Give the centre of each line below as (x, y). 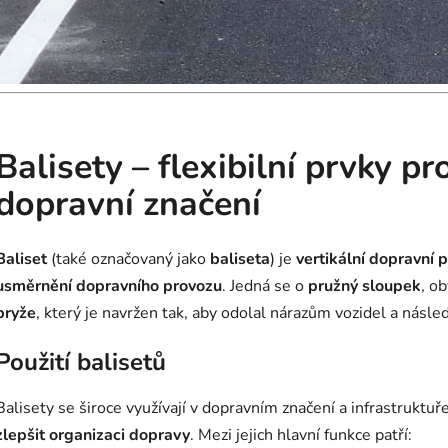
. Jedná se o (265, 285)
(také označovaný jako (128, 258)
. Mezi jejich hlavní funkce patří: (301, 434)
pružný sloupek (364, 285)
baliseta (240, 258)
